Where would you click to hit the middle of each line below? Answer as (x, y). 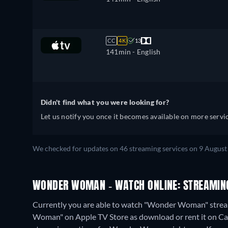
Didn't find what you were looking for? (105, 102)
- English (146, 52)
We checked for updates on (76, 149)
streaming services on (163, 149)
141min (119, 52)
